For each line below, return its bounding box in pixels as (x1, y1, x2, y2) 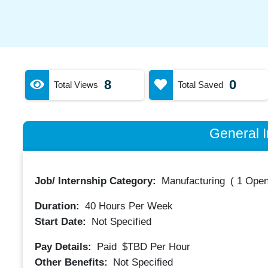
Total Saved (177, 79, 223, 90)
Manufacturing (161, 175, 225, 187)
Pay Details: (34, 240, 95, 252)
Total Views (53, 79, 98, 90)
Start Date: (34, 215, 89, 227)
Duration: (34, 200, 83, 212)
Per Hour (150, 240, 190, 252)
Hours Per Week (95, 200, 173, 212)
